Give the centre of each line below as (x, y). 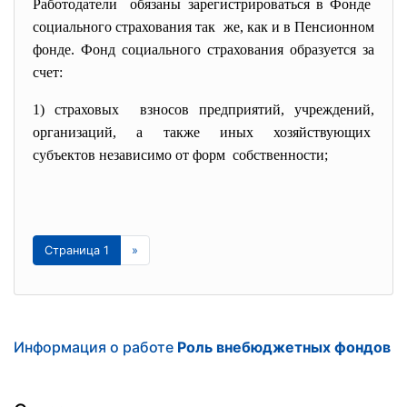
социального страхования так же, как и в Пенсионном (203, 27)
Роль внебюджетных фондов (284, 347)
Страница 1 (77, 250)
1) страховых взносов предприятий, (164, 109)
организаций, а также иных (153, 132)
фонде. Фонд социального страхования (161, 50)
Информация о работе (95, 347)
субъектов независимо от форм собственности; (180, 155)
